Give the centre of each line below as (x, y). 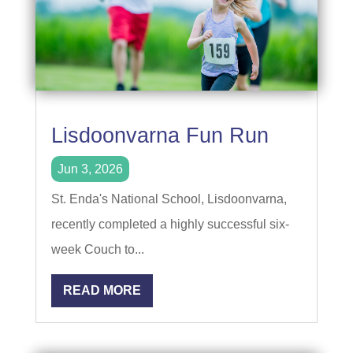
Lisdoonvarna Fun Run (160, 135)
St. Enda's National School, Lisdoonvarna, (169, 199)
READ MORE (102, 290)
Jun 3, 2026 (90, 169)
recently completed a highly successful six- (170, 224)
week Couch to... (97, 249)
